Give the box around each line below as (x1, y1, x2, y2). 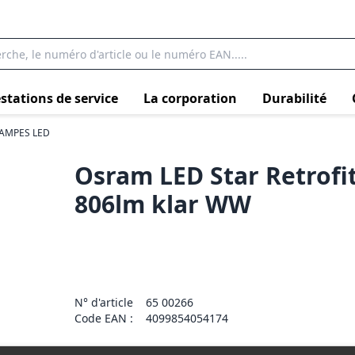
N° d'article (74, 295, 134, 310)
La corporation (143, 89, 237, 107)
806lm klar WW (74, 188, 252, 220)
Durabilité (262, 89, 326, 107)
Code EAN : (74, 311, 134, 326)
